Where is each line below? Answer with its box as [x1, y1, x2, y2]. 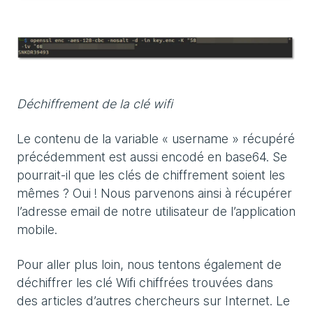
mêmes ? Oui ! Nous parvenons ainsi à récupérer [17, 186, 292, 201]
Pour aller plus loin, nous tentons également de [17, 257, 282, 272]
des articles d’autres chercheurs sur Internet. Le [17, 293, 290, 309]
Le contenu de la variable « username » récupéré [17, 131, 295, 147]
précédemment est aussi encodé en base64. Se [17, 150, 287, 165]
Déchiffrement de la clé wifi [17, 96, 173, 112]
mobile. [17, 222, 57, 238]
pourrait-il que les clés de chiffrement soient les [17, 168, 285, 183]
